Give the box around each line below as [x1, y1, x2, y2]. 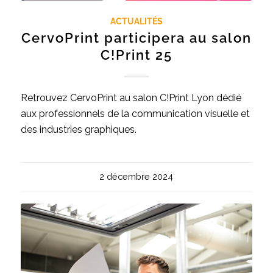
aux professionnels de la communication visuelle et [20, 108, 250, 120]
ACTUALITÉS [110, 16, 163, 27]
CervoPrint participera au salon [21, 30, 252, 46]
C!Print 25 [100, 47, 172, 63]
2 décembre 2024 [99, 171, 174, 182]
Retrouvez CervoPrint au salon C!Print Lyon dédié [20, 92, 241, 104]
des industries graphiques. [20, 124, 136, 136]
